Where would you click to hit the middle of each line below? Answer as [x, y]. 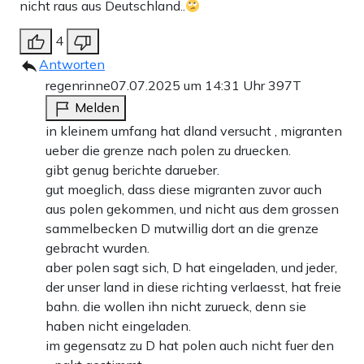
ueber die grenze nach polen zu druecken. [168, 151]
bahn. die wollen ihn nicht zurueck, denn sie [176, 307]
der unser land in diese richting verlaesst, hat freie [193, 287]
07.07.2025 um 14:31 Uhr [189, 86]
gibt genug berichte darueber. [132, 170]
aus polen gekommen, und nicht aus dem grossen [192, 209]
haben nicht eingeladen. [118, 326]
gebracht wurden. [97, 248]
